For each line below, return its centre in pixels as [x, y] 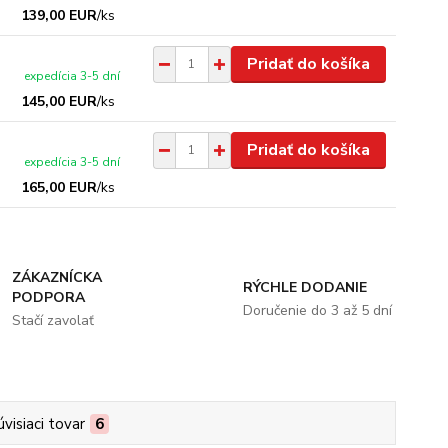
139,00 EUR [59, 15]
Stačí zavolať [53, 320]
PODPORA [49, 297]
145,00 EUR [59, 101]
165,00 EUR [59, 187]
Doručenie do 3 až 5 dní [317, 310]
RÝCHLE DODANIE [304, 287]
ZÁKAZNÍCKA [57, 277]
